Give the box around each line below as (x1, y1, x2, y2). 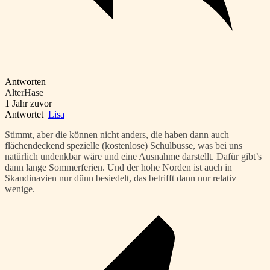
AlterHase (5, 87, 43, 98)
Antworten (5, 77, 46, 87)
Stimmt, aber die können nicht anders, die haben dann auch (5, 130, 229, 140)
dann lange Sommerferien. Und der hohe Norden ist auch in (5, 162, 232, 173)
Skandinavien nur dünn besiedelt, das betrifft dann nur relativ (5, 173, 236, 184)
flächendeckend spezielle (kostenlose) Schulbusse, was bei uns (5, 140, 242, 151)
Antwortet (5, 109, 48, 120)
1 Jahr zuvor (5, 98, 52, 109)
